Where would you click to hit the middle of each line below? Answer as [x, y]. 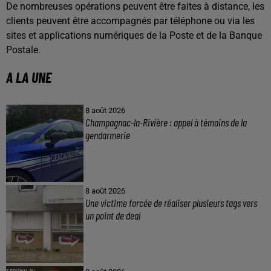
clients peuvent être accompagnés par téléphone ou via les [130, 21]
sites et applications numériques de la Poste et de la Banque [134, 35]
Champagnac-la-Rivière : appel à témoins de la [166, 122]
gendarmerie [108, 135]
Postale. [23, 50]
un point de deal [113, 216]
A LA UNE [29, 77]
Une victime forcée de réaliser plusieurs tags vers [171, 203]
